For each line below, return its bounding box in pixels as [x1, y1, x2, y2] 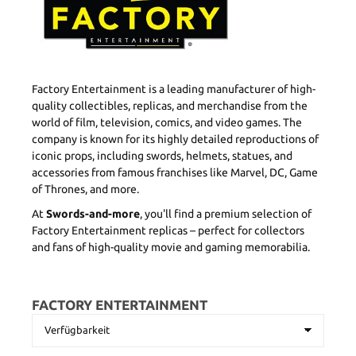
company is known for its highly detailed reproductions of [32, 133, 319, 146]
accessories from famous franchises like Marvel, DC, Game [32, 166, 318, 180]
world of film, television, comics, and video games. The [32, 116, 302, 130]
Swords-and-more [46, 207, 140, 221]
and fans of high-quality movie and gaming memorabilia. [32, 241, 310, 254]
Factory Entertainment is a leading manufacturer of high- [32, 83, 315, 96]
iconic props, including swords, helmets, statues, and [32, 149, 292, 163]
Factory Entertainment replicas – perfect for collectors [32, 224, 304, 238]
